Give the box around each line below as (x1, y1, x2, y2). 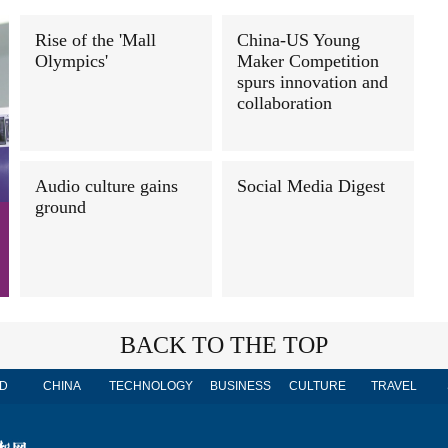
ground (35, 197, 86, 217)
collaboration (237, 93, 332, 113)
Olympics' (35, 51, 108, 71)
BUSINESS (209, 379, 271, 393)
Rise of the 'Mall (35, 30, 156, 50)
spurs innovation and (237, 72, 388, 92)
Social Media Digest (237, 176, 385, 196)
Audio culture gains (35, 176, 178, 196)
